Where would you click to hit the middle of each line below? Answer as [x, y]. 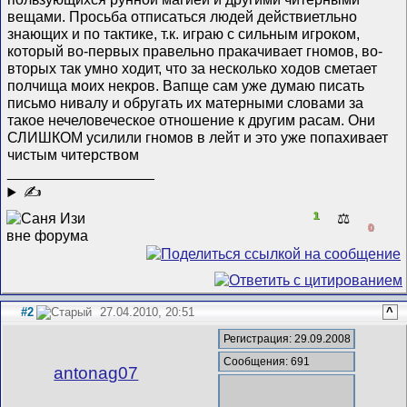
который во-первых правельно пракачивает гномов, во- [195, 51]
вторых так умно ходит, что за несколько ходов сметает [193, 69]
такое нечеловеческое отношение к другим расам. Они [192, 120]
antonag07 [96, 372]
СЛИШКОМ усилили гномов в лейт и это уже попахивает [198, 138]
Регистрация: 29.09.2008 [287, 338]
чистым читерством [74, 155]
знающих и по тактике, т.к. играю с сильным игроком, [184, 34]
